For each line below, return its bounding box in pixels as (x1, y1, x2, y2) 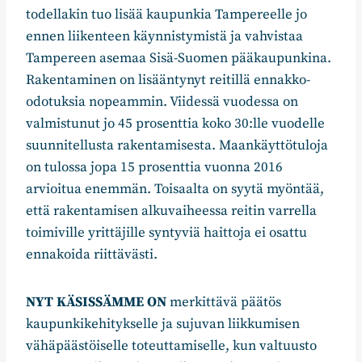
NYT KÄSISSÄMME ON (26, 293, 166, 311)
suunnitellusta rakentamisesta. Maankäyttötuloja (26, 136, 328, 154)
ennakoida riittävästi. (26, 245, 158, 263)
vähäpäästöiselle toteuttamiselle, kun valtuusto (26, 336, 317, 355)
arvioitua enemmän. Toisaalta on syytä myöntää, (26, 179, 324, 198)
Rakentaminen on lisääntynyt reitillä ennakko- (26, 70, 310, 89)
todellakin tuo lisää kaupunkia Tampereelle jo (26, 5, 307, 23)
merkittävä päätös (166, 293, 281, 311)
